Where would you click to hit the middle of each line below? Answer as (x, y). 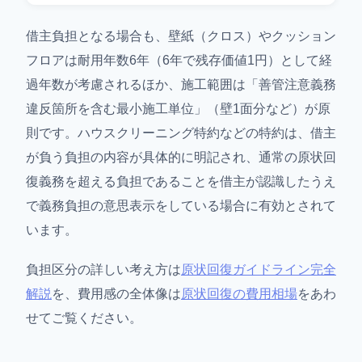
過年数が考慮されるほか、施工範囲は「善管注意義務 (181, 84)
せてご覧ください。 (84, 318)
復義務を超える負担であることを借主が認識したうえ (181, 181)
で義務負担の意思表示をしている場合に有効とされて (181, 205)
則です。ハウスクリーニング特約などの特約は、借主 (181, 133)
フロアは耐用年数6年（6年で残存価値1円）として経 (179, 60)
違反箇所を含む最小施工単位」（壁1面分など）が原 (178, 108)
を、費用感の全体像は (116, 294)
